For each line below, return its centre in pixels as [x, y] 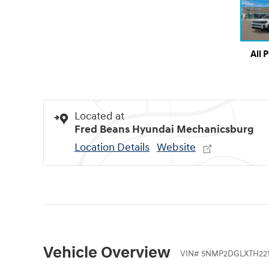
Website [176, 148]
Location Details [112, 148]
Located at [99, 116]
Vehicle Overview [107, 253]
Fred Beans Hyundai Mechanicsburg [164, 130]
